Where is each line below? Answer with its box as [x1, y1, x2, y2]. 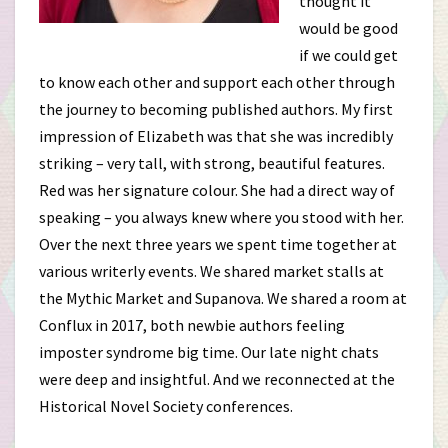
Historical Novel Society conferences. [39, 396, 293, 416]
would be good [299, 18, 398, 38]
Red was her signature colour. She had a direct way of [39, 180, 395, 200]
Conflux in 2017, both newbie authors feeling [39, 315, 345, 335]
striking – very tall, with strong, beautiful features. [39, 153, 385, 173]
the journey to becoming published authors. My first [39, 99, 393, 119]
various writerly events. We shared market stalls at [39, 261, 384, 281]
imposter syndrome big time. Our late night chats [39, 342, 379, 362]
